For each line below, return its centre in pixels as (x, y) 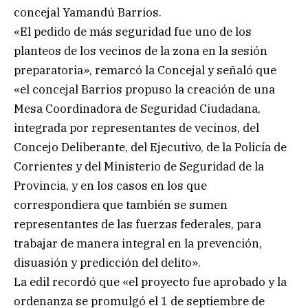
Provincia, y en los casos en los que (110, 186)
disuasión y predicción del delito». (107, 263)
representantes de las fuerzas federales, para (137, 224)
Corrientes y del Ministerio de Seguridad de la (139, 167)
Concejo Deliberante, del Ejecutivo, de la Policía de (150, 147)
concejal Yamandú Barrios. (88, 13)
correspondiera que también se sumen (121, 205)
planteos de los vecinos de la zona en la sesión (141, 51)
